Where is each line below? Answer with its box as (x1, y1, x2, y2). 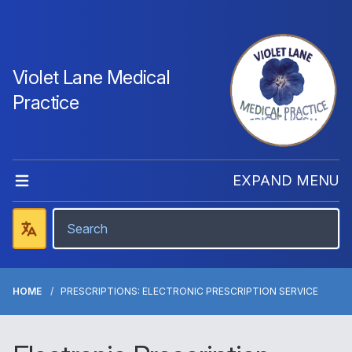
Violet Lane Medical (13, 66, 170, 89)
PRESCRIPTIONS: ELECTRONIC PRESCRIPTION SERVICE (60, 285, 318, 297)
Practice (13, 91, 79, 114)
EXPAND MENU (233, 172, 339, 189)
